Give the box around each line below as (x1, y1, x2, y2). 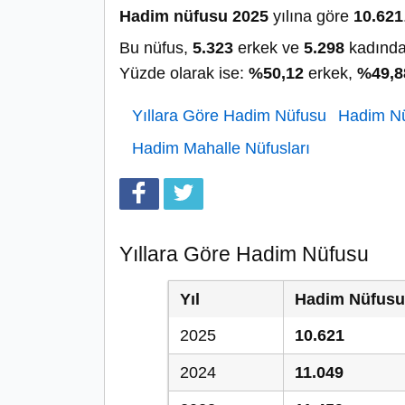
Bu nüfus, (119, 39, 193, 57)
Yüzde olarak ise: (119, 64, 249, 82)
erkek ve (233, 39, 304, 57)
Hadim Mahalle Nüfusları (132, 139, 310, 157)
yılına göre (268, 7, 353, 25)
